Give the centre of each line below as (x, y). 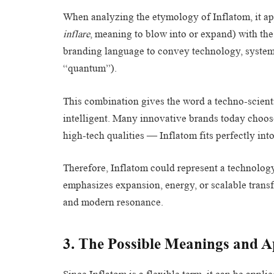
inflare (76, 34)
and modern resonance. (113, 202)
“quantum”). (90, 68)
